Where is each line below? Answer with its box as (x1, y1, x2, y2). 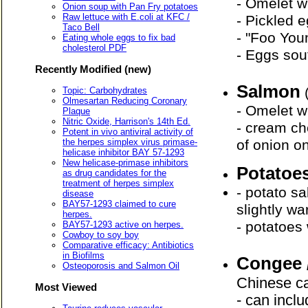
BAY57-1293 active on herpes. (63, 219, 184, 230)
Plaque (63, 105, 90, 116)
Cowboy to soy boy (63, 229, 139, 240)
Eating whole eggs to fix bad (63, 32, 175, 43)
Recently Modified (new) (35, 63, 151, 75)
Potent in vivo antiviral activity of (63, 126, 193, 137)
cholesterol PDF (63, 42, 126, 53)
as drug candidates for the (63, 167, 166, 178)
